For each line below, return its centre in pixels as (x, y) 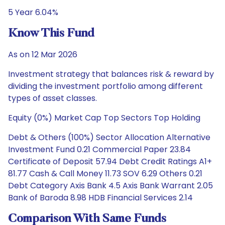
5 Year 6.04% (33, 12)
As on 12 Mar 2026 (43, 54)
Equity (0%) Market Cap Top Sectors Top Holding (104, 118)
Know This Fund (51, 34)
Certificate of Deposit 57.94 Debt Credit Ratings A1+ (110, 161)
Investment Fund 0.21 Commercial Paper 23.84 (99, 149)
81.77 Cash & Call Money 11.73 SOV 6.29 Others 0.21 (105, 174)
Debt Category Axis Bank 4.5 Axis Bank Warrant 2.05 (110, 186)
